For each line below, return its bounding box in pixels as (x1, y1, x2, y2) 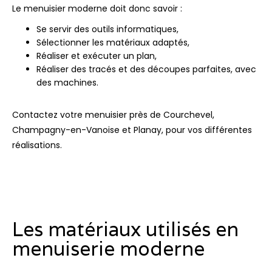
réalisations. (12, 139, 62, 152)
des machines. (36, 76, 98, 89)
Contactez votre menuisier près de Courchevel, (12, 109, 214, 121)
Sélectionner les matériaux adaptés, (36, 36, 189, 49)
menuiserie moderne (12, 236, 205, 262)
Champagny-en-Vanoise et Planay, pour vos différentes (12, 124, 252, 137)
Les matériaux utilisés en (12, 217, 239, 242)
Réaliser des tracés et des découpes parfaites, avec (36, 63, 256, 76)
